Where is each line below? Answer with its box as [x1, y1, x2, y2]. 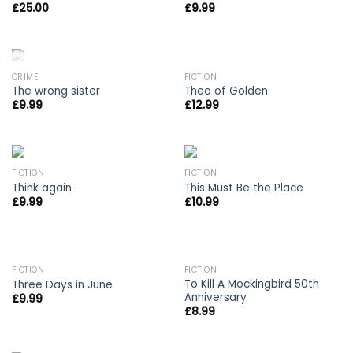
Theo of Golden [184, 83, 268, 98]
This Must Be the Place [184, 180, 303, 195]
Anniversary [184, 289, 247, 305]
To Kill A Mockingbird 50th [184, 276, 319, 292]
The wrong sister [11, 83, 100, 98]
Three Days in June [11, 277, 113, 292]
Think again [11, 180, 72, 195]
